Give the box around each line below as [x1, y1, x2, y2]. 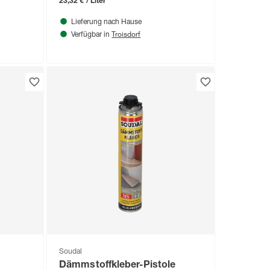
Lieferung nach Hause [71, 19, 142, 27]
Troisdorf [111, 29, 141, 39]
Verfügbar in [71, 31, 112, 39]
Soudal [59, 248, 83, 256]
